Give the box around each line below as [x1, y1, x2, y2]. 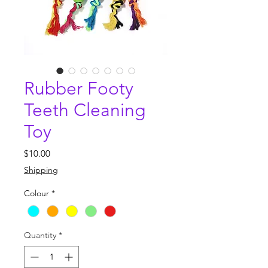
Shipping [24, 164, 58, 175]
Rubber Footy [24, 77, 133, 99]
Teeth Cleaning [24, 99, 145, 121]
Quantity [24, 230, 56, 241]
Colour [24, 187, 49, 199]
